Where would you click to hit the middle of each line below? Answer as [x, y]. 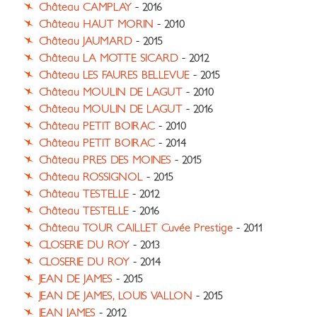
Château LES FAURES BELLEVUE [114, 75]
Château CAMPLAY [85, 7]
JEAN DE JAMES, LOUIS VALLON [116, 296]
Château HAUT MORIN [96, 24]
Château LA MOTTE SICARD [109, 58]
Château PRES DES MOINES [105, 160]
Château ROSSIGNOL [91, 177]
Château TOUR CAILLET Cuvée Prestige [136, 228]
